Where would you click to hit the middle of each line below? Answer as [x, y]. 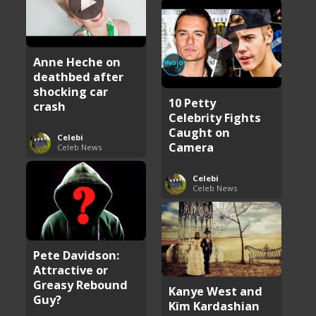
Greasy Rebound [81, 284]
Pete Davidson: [77, 255]
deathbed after [79, 76]
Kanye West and [216, 291]
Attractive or [71, 269]
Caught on [200, 132]
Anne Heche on [77, 61]
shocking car [71, 91]
